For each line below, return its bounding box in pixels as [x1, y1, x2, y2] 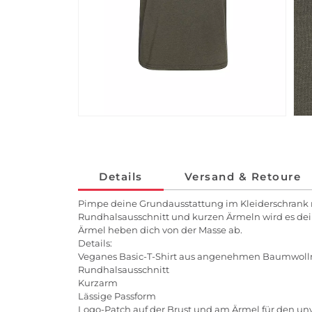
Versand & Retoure [184, 170, 301, 184]
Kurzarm [78, 277, 118, 289]
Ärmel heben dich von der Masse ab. [78, 224, 242, 236]
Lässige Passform [78, 290, 156, 302]
